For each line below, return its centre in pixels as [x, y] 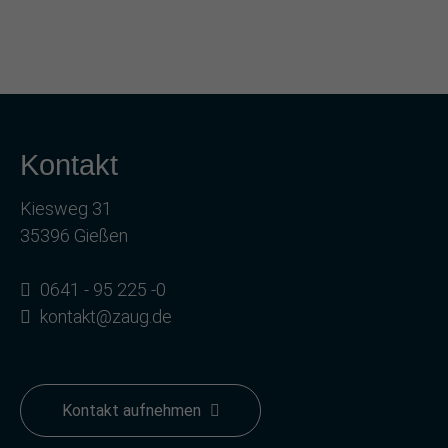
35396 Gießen [74, 236]
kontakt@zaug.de [106, 317]
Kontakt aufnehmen [133, 410]
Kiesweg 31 [66, 209]
